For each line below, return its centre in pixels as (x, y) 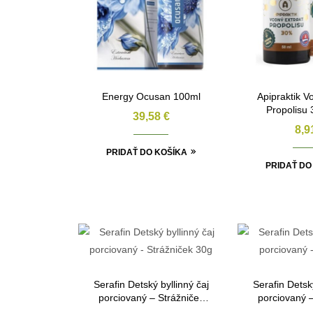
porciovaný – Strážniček (151, 297)
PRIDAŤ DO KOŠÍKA (146, 152)
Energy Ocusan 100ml (151, 96)
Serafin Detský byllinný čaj (151, 284)
